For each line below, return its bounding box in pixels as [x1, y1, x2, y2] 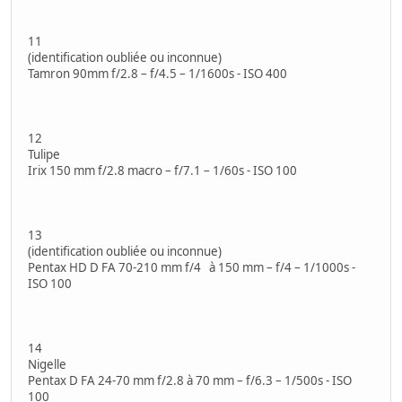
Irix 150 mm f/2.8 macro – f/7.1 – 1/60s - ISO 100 [28, 162, 297, 179]
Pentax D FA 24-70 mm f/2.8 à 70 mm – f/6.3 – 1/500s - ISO [28, 371, 352, 389]
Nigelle [28, 355, 66, 372]
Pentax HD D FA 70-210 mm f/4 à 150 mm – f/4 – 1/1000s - [28, 258, 355, 275]
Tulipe [28, 145, 60, 162]
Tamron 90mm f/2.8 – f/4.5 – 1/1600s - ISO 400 [28, 65, 287, 82]
